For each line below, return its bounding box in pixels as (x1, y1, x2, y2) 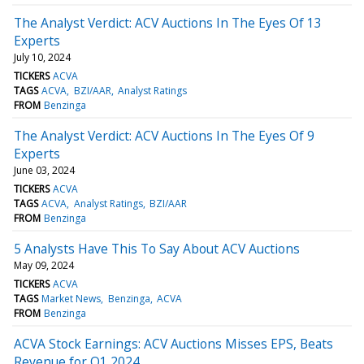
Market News (41, 291, 102, 305)
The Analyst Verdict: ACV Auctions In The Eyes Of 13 (14, 13, 322, 32)
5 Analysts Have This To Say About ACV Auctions (14, 239, 300, 258)
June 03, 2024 (14, 162, 75, 177)
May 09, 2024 (14, 258, 74, 272)
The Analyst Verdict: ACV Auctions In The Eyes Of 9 (14, 126, 314, 145)
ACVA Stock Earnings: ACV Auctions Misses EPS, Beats (14, 334, 333, 353)
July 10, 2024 (14, 50, 71, 64)
